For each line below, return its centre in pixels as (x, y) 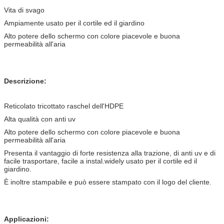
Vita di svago (24, 10)
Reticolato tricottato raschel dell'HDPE (64, 106)
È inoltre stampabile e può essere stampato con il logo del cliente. (108, 182)
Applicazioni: (26, 219)
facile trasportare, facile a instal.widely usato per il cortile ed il (100, 161)
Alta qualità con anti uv (40, 119)
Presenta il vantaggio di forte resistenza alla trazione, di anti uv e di (110, 153)
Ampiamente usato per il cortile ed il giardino (74, 23)
